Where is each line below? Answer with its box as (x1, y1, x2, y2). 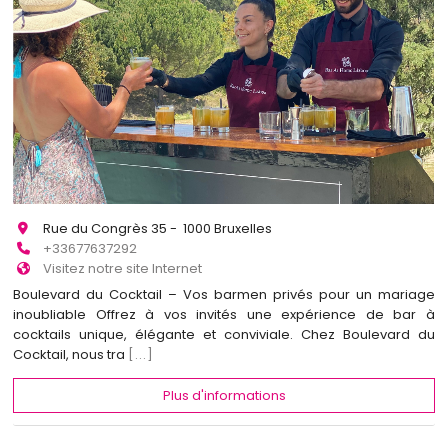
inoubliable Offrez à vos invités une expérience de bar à (13, 305, 435, 325)
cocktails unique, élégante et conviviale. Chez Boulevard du (13, 325, 435, 345)
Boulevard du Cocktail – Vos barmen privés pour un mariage (13, 285, 435, 305)
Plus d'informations (162, 385, 286, 405)
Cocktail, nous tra (13, 345, 129, 365)
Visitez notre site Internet (43, 258, 203, 278)
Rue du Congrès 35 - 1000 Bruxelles (43, 218, 273, 238)
